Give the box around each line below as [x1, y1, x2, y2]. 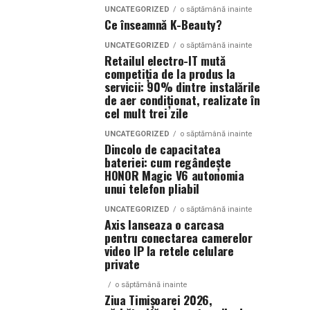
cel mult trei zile [104, 104, 188, 122]
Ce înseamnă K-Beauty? [104, 15, 222, 33]
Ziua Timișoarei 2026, [104, 291, 212, 309]
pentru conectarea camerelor [104, 228, 253, 246]
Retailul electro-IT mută [104, 51, 226, 69]
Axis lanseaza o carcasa [104, 215, 224, 233]
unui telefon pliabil [104, 179, 199, 197]
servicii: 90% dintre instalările [104, 77, 260, 95]
